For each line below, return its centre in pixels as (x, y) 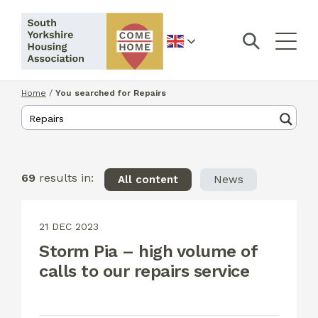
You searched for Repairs (111, 93)
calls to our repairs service (144, 271)
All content (148, 179)
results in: (65, 178)
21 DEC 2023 (69, 226)
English (181, 49)
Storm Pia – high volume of (148, 251)
